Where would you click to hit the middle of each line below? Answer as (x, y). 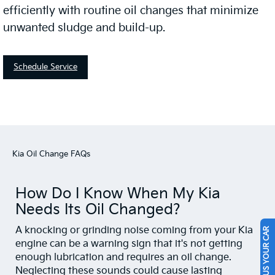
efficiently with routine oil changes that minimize (131, 11)
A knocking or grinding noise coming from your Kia (134, 231)
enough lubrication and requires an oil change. (123, 258)
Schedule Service (45, 67)
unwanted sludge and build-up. (84, 28)
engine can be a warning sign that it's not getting (129, 244)
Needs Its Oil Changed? (98, 210)
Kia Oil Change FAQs (51, 154)
